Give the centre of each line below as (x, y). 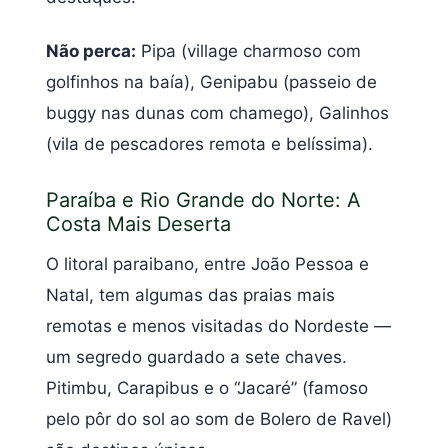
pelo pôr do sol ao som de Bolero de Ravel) (219, 419)
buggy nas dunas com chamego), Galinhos (217, 112)
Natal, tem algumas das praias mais (190, 295)
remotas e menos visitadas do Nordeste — (218, 326)
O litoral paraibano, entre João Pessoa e (207, 264)
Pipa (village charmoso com (248, 50)
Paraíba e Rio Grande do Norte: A (203, 200)
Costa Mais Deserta (138, 224)
